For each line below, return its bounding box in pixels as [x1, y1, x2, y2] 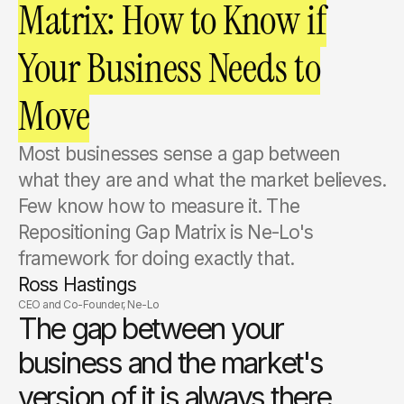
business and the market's [18, 345, 323, 381]
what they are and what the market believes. [18, 169, 386, 191]
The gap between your [18, 311, 283, 346]
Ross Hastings [18, 273, 137, 296]
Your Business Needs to [18, 42, 321, 95]
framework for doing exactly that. [18, 247, 295, 270]
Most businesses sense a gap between [18, 142, 341, 165]
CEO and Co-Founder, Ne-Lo [18, 298, 160, 311]
